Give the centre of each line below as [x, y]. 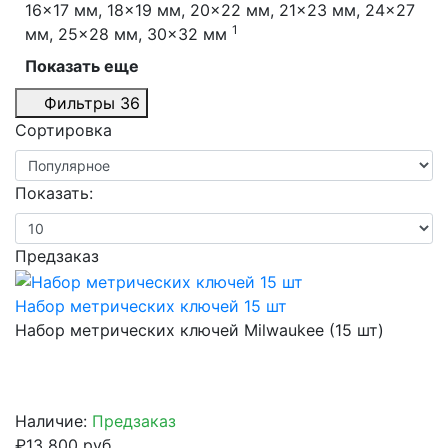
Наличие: [53, 420]
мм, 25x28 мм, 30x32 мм [126, 33]
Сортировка [63, 129]
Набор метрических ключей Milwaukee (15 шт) [199, 329]
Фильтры [79, 102]
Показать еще [82, 65]
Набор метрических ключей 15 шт [151, 305]
